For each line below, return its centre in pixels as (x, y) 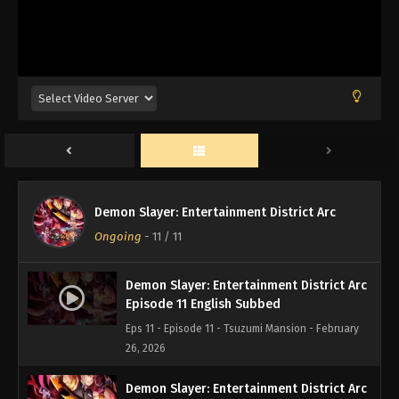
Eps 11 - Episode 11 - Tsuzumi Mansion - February (242, 329)
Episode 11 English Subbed (203, 305)
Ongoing (118, 237)
